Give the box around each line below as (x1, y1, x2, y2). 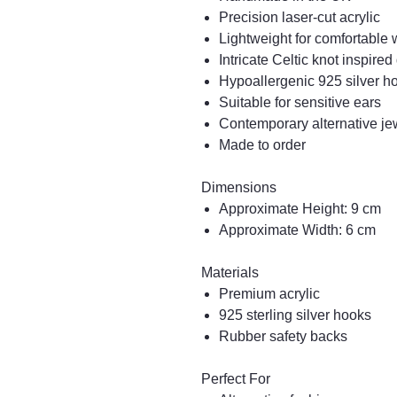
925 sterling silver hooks (219, 307, 371, 323)
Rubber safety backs (219, 329, 347, 344)
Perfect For (201, 371, 270, 386)
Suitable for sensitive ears (219, 95, 381, 110)
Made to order (219, 137, 306, 152)
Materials (201, 265, 259, 280)
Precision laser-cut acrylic (219, 10, 380, 25)
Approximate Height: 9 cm (219, 201, 381, 216)
